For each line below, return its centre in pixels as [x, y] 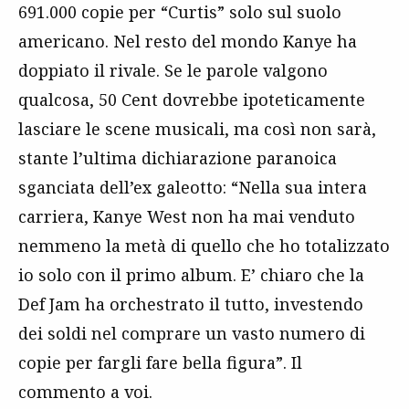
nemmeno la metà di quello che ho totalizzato [204, 245]
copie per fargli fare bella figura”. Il [160, 362]
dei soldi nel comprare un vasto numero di [192, 333]
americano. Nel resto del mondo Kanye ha [188, 41]
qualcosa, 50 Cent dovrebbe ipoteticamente [194, 99]
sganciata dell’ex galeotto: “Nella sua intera [193, 187]
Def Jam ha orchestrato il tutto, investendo [191, 304]
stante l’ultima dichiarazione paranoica [178, 157]
